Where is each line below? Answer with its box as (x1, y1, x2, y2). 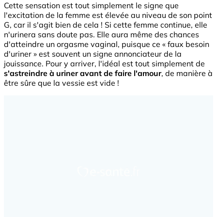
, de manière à (161, 68, 213, 78)
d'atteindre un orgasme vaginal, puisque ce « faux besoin (4, 39, 209, 49)
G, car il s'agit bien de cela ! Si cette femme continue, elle (4, 19, 207, 30)
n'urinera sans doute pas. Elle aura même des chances (4, 29, 199, 39)
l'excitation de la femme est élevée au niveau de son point (4, 10, 212, 20)
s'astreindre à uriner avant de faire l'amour (4, 68, 161, 78)
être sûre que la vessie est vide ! (4, 77, 119, 88)
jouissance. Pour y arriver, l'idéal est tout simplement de (4, 58, 205, 68)
